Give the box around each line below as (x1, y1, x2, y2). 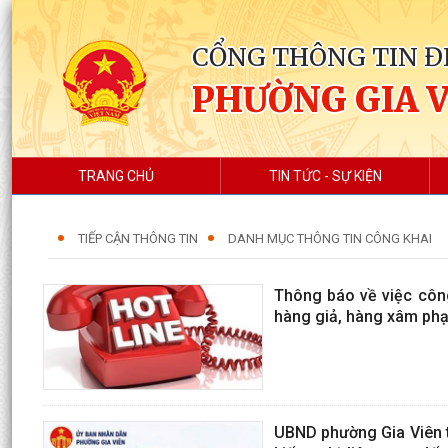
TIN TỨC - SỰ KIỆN (268, 168, 382, 184)
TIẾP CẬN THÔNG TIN (78, 231, 198, 246)
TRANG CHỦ (78, 168, 155, 184)
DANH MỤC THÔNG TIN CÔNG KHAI (228, 231, 432, 246)
